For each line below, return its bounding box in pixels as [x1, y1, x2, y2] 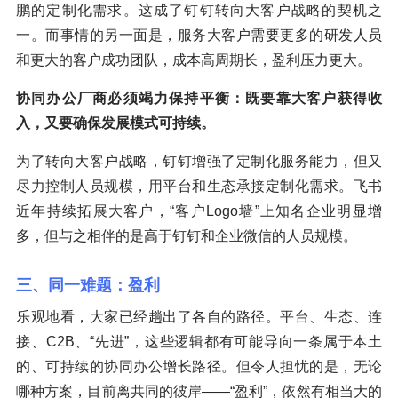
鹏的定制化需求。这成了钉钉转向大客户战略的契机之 [16, 3, 382, 19]
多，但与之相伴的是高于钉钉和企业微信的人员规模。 [16, 228, 357, 244]
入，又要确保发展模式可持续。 [16, 115, 215, 131]
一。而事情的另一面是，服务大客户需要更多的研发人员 [16, 28, 382, 44]
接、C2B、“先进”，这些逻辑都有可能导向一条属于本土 [16, 334, 382, 350]
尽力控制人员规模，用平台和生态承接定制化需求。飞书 [16, 179, 382, 195]
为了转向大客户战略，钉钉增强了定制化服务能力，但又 [16, 154, 382, 170]
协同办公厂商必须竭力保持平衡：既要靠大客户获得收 [16, 91, 382, 107]
